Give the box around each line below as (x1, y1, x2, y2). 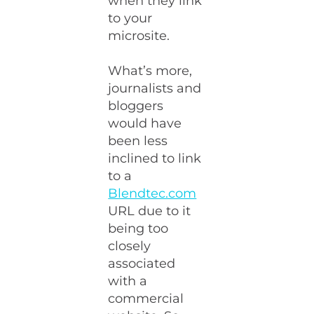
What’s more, (108, 63, 193, 78)
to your (108, 11, 153, 26)
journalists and (108, 81, 202, 96)
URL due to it (108, 203, 191, 219)
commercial (108, 291, 184, 306)
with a (108, 273, 148, 289)
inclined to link (108, 151, 202, 166)
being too (108, 221, 169, 236)
